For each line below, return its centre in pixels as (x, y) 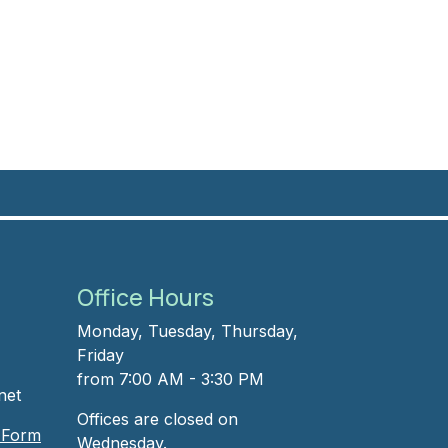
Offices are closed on (157, 418)
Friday (100, 354)
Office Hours (145, 296)
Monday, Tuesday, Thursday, (187, 330)
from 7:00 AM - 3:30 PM (170, 378)
